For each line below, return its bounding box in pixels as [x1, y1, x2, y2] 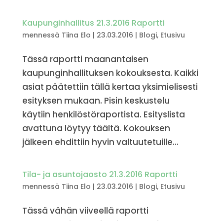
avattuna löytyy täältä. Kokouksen [22, 122, 170, 134]
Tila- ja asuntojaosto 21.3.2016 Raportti [22, 169, 178, 180]
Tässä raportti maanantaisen [22, 53, 148, 65]
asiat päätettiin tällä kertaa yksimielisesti [22, 81, 198, 93]
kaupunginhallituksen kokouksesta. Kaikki [22, 67, 198, 79]
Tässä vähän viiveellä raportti [22, 205, 148, 217]
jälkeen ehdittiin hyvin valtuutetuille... [22, 136, 179, 148]
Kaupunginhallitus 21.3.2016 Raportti [22, 17, 165, 29]
